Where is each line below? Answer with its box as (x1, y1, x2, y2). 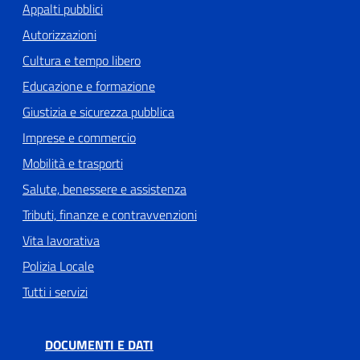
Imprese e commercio (22, 128, 136, 148)
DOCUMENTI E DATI (45, 335, 153, 355)
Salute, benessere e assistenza (22, 179, 186, 199)
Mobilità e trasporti (22, 153, 123, 174)
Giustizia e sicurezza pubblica (22, 102, 174, 122)
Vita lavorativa (22, 231, 100, 251)
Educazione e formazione (22, 76, 155, 96)
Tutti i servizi (22, 282, 88, 302)
